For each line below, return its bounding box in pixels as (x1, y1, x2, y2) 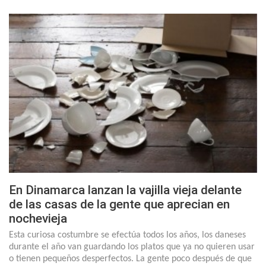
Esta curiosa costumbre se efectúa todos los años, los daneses (9, 230, 246, 240)
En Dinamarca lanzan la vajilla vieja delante (9, 182, 242, 197)
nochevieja (9, 211, 67, 226)
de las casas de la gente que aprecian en (9, 197, 230, 211)
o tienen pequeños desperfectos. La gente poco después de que (9, 254, 252, 264)
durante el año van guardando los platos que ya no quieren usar (9, 242, 255, 252)
